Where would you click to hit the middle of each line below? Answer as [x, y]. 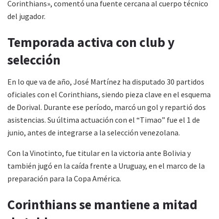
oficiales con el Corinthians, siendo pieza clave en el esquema [109, 94]
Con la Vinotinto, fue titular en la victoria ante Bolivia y [99, 153]
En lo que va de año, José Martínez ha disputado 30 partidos [106, 81]
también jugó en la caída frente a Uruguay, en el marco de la [106, 165]
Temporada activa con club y [91, 42]
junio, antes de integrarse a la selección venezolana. [94, 132]
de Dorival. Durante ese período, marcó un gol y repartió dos [107, 107]
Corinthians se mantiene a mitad [102, 205]
